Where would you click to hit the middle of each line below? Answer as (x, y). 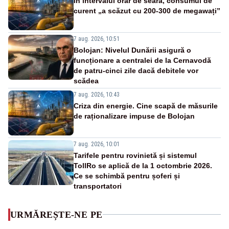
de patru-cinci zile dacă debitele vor (136, 70)
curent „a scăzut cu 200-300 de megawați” (147, 10)
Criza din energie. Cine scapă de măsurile (146, 106)
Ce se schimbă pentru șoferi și (127, 176)
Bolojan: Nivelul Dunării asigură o (132, 50)
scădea (86, 81)
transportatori (98, 186)
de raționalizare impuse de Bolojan (134, 116)
